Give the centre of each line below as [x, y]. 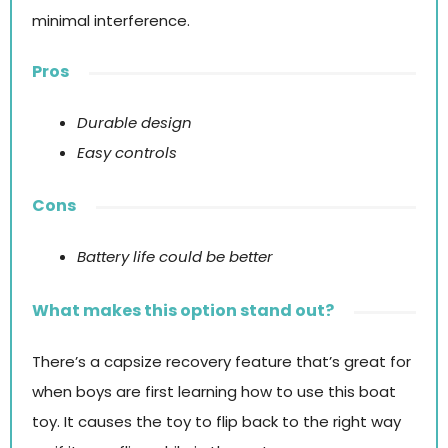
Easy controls [127, 152]
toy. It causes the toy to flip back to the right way [216, 421]
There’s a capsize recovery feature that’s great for [221, 361]
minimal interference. [111, 20]
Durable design [134, 122]
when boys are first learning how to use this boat [214, 391]
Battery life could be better [175, 257]
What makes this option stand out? [183, 310]
